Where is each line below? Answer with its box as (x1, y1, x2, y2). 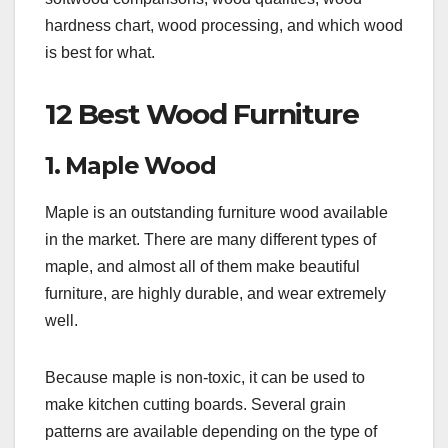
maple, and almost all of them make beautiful (45, 257, 360, 275)
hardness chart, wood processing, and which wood (45, 17, 403, 35)
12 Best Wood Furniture (45, 97, 359, 132)
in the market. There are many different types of (45, 230, 376, 248)
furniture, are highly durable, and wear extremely (45, 284, 386, 302)
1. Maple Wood (45, 151, 216, 181)
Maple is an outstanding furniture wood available (45, 203, 388, 221)
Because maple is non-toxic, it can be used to (45, 368, 365, 386)
